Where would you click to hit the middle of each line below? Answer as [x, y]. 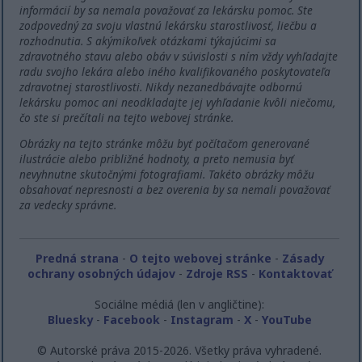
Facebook [131, 320]
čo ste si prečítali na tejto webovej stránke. [127, 117]
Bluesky [70, 320]
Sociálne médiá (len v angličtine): [180, 305]
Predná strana [77, 259]
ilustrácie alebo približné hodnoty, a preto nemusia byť [157, 159]
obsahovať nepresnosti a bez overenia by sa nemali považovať [175, 190]
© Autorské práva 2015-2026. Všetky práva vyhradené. [180, 351]
